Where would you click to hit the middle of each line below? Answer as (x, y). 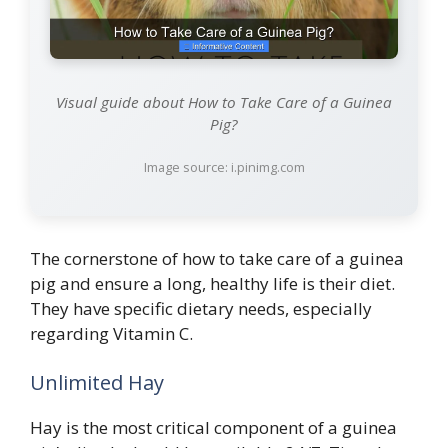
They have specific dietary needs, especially (201, 308)
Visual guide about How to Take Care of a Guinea (224, 101)
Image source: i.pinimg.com (224, 166)
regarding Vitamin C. (111, 333)
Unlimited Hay (97, 383)
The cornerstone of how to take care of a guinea (217, 258)
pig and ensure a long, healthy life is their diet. (212, 283)
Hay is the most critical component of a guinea (213, 428)
